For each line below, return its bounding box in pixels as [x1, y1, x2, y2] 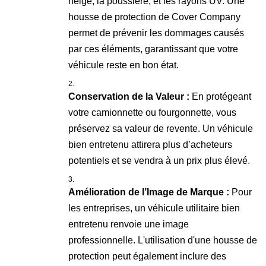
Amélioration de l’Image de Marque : [68, 187, 229, 197]
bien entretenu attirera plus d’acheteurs [68, 140, 232, 150]
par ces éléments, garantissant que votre [68, 44, 238, 54]
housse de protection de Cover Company [68, 12, 240, 22]
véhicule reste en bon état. [68, 60, 179, 70]
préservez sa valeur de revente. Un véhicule [68, 123, 253, 134]
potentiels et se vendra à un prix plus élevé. [68, 156, 250, 166]
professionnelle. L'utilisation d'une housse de [68, 235, 257, 245]
